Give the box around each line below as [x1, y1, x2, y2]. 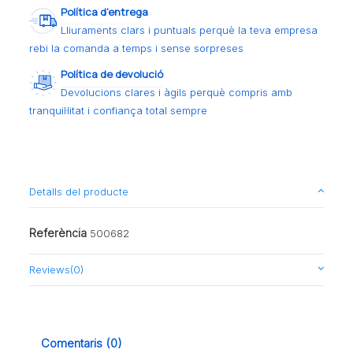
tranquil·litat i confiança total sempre [29, 104, 208, 117]
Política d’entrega [61, 4, 149, 19]
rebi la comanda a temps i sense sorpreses [29, 41, 244, 54]
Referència [29, 225, 87, 240]
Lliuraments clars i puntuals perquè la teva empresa [61, 23, 318, 36]
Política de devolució [61, 67, 164, 82]
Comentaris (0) [41, 336, 123, 351]
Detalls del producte [29, 185, 129, 199]
